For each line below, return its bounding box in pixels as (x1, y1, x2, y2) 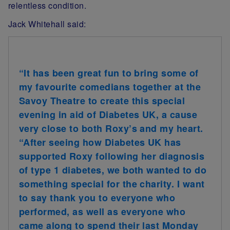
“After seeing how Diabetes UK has (19, 136, 181, 149)
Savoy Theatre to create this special (19, 94, 185, 108)
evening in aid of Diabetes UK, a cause (19, 108, 198, 122)
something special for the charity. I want (19, 177, 205, 191)
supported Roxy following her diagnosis (19, 149, 205, 163)
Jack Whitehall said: (8, 18, 89, 30)
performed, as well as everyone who (19, 205, 186, 219)
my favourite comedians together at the (19, 80, 201, 94)
